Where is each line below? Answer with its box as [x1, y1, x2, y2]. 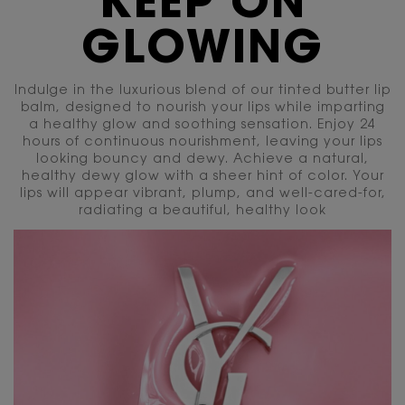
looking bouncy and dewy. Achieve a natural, [36, 154, 369, 167]
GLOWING [81, 29, 324, 75]
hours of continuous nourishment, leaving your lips [23, 137, 382, 150]
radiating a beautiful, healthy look [79, 205, 326, 219]
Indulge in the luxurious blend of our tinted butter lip [14, 85, 391, 99]
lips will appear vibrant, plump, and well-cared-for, [19, 188, 386, 202]
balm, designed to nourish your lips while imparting [20, 102, 385, 116]
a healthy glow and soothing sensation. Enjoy [29, 119, 360, 133]
